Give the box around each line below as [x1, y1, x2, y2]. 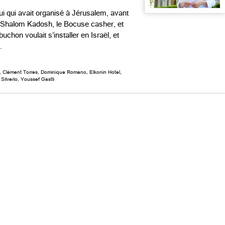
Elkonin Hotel [89, 69, 120, 75]
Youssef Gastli [21, 76, 54, 82]
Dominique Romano [41, 69, 86, 75]
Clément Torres [3, 69, 38, 75]
